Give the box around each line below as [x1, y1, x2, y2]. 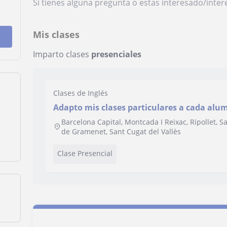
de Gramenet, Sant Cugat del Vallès [61, 127, 181, 136]
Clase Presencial [57, 148, 113, 158]
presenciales [91, 49, 142, 60]
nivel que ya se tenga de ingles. [53, 113, 178, 124]
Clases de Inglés [53, 88, 108, 98]
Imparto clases [33, 49, 92, 60]
